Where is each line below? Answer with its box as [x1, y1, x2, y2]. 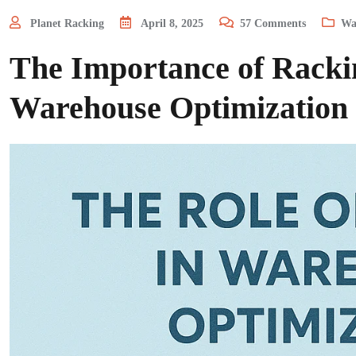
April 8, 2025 [141, 17, 203, 29]
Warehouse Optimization [10, 90, 348, 126]
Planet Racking [30, 17, 104, 29]
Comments [254, 17, 306, 29]
